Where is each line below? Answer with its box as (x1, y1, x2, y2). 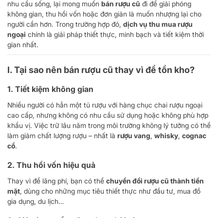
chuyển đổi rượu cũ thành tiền (106, 177, 204, 185)
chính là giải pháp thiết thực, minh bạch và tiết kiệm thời (26, 30, 204, 38)
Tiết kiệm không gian (15, 84, 93, 94)
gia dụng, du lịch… (7, 197, 64, 205)
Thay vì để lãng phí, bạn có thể (7, 177, 106, 185)
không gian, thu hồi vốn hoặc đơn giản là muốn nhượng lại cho (7, 10, 201, 18)
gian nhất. (7, 40, 38, 49)
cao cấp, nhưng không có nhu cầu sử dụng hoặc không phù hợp (7, 111, 208, 119)
